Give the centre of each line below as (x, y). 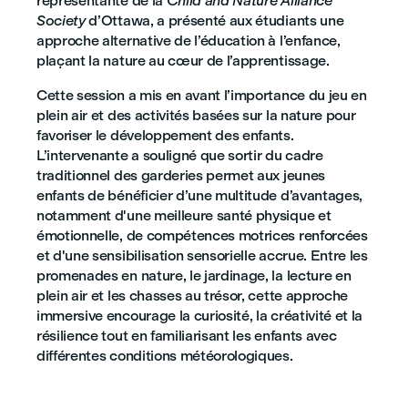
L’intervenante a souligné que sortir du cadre (180, 155)
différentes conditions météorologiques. (165, 356)
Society (61, 20)
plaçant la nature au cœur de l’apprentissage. (183, 61)
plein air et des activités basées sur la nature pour (196, 115)
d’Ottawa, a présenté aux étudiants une (214, 20)
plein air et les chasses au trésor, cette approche (192, 296)
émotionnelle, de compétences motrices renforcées (202, 235)
